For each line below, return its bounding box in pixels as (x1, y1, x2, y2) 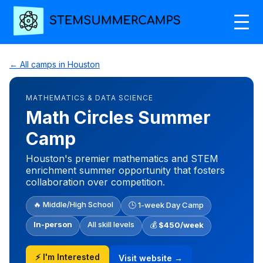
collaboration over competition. (26, 176, 165, 188)
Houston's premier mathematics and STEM (26, 152, 218, 164)
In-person (33, 219, 72, 229)
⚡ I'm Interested (35, 251, 100, 262)
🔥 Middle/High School (33, 199, 113, 209)
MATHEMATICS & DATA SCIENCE (26, 93, 153, 102)
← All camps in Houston (9, 59, 100, 69)
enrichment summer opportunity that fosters (26, 164, 225, 176)
